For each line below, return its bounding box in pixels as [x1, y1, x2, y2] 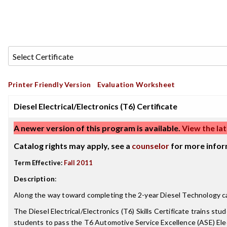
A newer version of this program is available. [14, 123, 180, 133]
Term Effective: [14, 159, 62, 167]
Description [14, 174, 55, 183]
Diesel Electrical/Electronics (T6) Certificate [14, 101, 177, 111]
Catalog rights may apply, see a [14, 141, 132, 150]
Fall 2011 [64, 159, 93, 167]
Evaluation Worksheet [97, 80, 175, 89]
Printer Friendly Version [8, 80, 91, 89]
